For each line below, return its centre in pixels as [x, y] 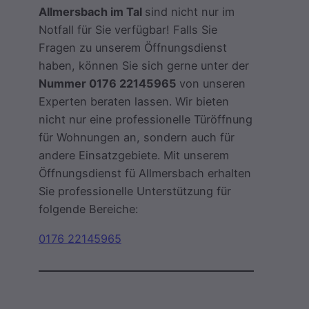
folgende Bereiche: [88, 209]
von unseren [212, 84]
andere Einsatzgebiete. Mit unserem [134, 156]
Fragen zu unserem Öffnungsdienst [133, 48]
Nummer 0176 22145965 [109, 84]
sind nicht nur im [190, 12]
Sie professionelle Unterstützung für [135, 191]
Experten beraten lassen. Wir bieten [134, 102]
